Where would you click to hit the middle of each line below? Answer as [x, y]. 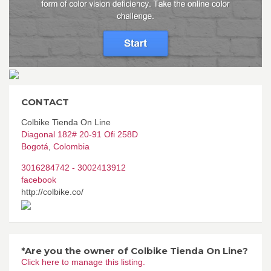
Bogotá [35, 147]
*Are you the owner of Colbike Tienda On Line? [135, 251]
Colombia [71, 147]
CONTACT [45, 102]
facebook [39, 180]
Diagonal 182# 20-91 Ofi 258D [80, 135]
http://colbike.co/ [52, 192]
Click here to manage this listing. [83, 262]
